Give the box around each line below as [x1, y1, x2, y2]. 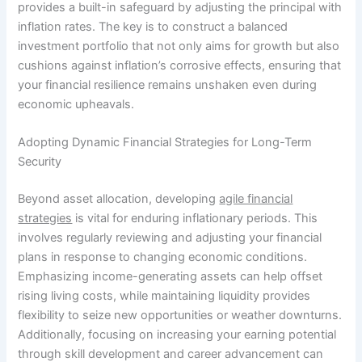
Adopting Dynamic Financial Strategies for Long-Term [18, 135, 313, 150]
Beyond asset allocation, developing [18, 191, 220, 206]
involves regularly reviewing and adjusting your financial [18, 229, 322, 245]
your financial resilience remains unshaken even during [18, 77, 318, 92]
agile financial [219, 191, 293, 206]
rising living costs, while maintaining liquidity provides [18, 288, 311, 303]
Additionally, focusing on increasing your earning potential [18, 326, 337, 342]
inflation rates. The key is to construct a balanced [18, 19, 288, 34]
